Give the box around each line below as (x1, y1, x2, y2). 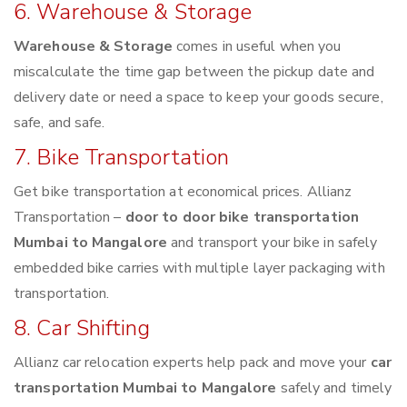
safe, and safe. (14, 113, 105, 134)
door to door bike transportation (124, 207, 359, 228)
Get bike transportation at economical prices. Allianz (14, 182, 352, 203)
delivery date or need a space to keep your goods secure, (14, 87, 383, 108)
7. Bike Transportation (14, 143, 230, 173)
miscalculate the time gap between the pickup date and (14, 62, 375, 83)
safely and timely (276, 378, 392, 399)
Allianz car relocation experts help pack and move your (14, 352, 371, 373)
